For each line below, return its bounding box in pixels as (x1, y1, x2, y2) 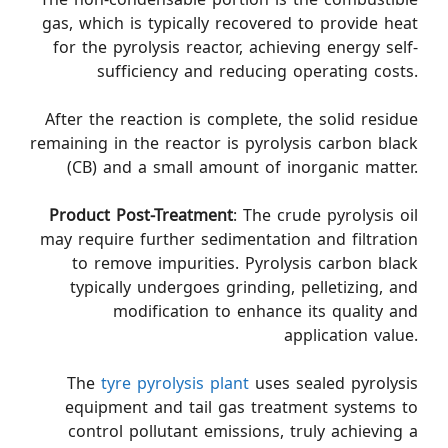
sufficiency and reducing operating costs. (97, 61, 418, 81)
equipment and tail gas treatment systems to (65, 397, 418, 417)
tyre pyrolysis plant (101, 373, 249, 393)
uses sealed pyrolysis (249, 373, 418, 393)
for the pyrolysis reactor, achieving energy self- (53, 37, 418, 57)
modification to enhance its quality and (113, 301, 418, 321)
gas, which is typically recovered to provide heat (42, 13, 418, 33)
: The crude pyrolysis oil (233, 205, 418, 225)
